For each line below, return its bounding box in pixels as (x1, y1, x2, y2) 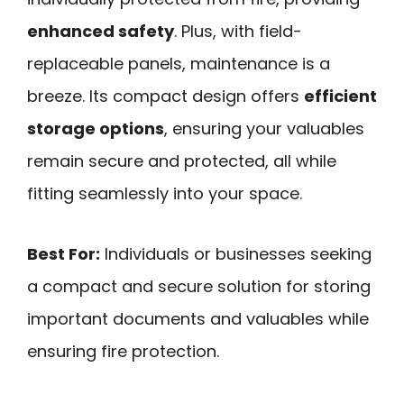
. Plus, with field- (174, 20, 302, 43)
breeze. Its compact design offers (27, 85, 304, 108)
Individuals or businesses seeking (100, 242, 372, 265)
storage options (27, 117, 164, 141)
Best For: (27, 242, 100, 265)
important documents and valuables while (27, 307, 369, 330)
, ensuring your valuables (164, 117, 364, 141)
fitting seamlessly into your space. (27, 182, 302, 206)
